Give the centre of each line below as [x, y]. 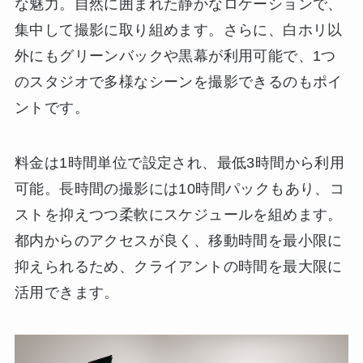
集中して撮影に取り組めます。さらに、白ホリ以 [178, 30]
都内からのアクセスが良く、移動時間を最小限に [178, 241]
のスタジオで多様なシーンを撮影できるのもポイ [178, 82]
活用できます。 [66, 293]
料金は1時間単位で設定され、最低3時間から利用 [179, 163]
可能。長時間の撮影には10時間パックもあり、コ [179, 189]
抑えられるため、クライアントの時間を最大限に [178, 267]
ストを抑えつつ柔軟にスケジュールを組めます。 [178, 215]
